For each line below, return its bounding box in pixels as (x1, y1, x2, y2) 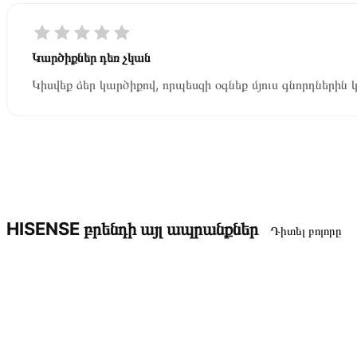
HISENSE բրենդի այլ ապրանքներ (6, 218, 258, 239)
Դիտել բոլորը (270, 222, 341, 238)
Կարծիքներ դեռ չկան (32, 49, 151, 65)
